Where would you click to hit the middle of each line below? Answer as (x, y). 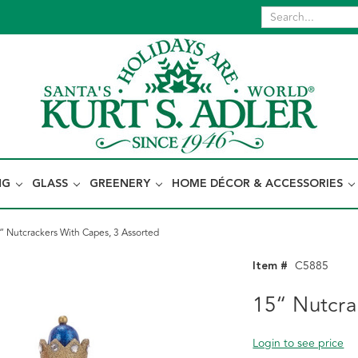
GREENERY (121, 184)
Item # (270, 266)
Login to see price (298, 343)
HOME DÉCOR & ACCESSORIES (259, 184)
